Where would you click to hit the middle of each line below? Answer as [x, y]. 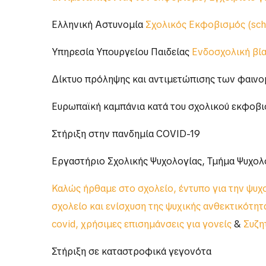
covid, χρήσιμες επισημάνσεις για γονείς [142, 224]
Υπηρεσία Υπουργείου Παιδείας [122, 52]
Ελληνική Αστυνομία [99, 25]
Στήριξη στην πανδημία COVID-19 [126, 134]
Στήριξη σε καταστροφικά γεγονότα [132, 252]
